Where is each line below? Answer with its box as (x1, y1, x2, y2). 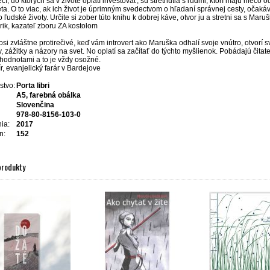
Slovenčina (16, 101, 54, 109)
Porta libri (16, 81, 49, 90)
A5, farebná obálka (16, 91, 81, 99)
